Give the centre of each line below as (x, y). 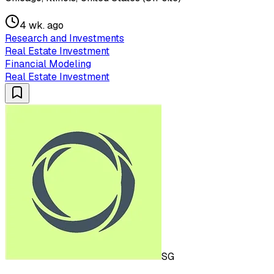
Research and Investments (65, 39)
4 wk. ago (42, 26)
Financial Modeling (48, 64)
